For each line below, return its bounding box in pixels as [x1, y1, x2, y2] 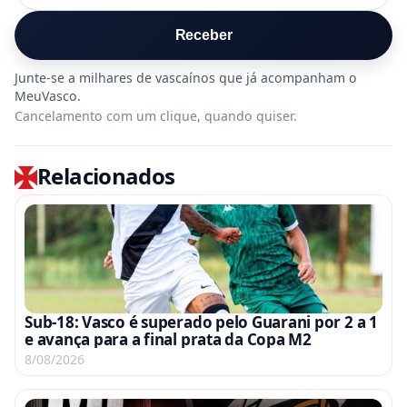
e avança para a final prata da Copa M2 [25, 329, 312, 350]
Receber [174, 27, 233, 43]
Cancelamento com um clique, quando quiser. [15, 107, 297, 124]
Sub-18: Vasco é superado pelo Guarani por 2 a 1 [25, 312, 378, 333]
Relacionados [37, 160, 175, 191]
